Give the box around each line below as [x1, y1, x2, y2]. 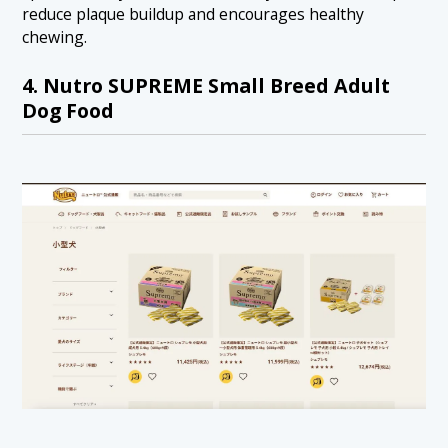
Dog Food [22, 96, 115, 124]
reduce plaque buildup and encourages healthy [22, 3, 365, 25]
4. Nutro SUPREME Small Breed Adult [22, 71, 391, 99]
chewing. [22, 26, 88, 48]
